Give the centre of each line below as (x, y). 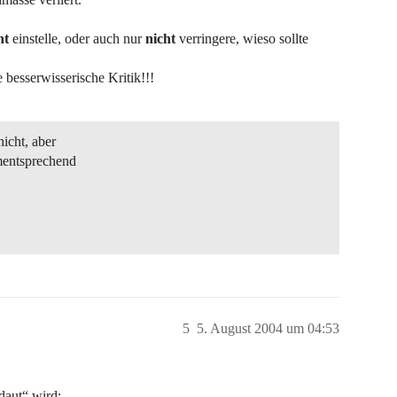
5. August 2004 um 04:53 (268, 328)
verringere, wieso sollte (242, 39)
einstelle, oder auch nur (77, 39)
